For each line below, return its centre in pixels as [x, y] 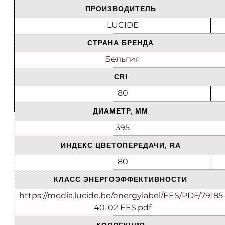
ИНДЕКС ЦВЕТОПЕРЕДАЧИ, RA [121, 145]
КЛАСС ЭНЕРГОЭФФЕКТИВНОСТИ [121, 180]
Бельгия [123, 59]
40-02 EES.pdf [123, 208]
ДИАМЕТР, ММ [121, 111]
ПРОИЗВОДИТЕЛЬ [121, 9]
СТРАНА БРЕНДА [121, 43]
